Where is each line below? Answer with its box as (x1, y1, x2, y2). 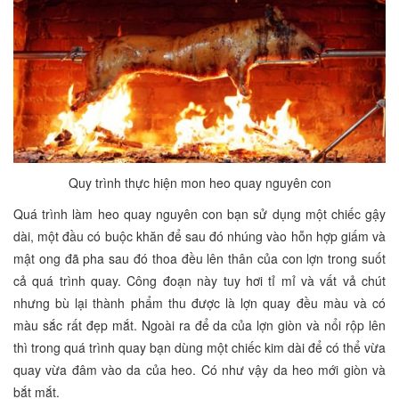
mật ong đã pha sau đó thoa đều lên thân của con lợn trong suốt (13, 249, 386, 268)
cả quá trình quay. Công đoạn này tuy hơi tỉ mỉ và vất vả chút (13, 272, 386, 290)
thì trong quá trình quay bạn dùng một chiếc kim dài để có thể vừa (13, 338, 386, 357)
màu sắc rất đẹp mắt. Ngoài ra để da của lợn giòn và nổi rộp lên (13, 316, 386, 335)
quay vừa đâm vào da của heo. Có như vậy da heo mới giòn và (13, 361, 386, 379)
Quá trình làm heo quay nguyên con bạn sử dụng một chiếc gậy (13, 205, 386, 224)
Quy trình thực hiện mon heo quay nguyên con (68, 174, 331, 192)
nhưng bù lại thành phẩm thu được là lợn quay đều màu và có (13, 294, 386, 313)
